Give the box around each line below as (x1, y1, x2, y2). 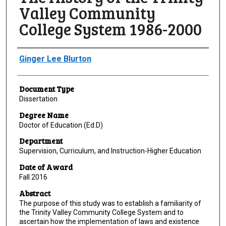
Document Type (19, 84, 74, 94)
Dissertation (19, 95, 58, 103)
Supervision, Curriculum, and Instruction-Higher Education (19, 147, 201, 155)
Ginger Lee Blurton (19, 54, 91, 64)
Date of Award (19, 162, 73, 173)
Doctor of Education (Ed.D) (19, 121, 103, 129)
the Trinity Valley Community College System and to (19, 208, 184, 216)
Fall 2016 (19, 173, 47, 182)
